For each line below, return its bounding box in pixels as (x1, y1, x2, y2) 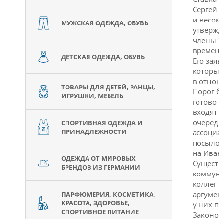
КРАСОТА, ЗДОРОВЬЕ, (61, 198, 130, 207)
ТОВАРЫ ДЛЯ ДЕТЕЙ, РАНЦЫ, (61, 83, 155, 91)
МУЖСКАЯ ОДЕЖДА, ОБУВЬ (61, 19, 148, 27)
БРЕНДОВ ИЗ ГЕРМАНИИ (61, 163, 140, 172)
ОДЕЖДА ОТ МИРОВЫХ (61, 154, 136, 163)
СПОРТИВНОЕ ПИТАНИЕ (61, 207, 139, 216)
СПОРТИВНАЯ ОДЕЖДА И (61, 118, 143, 127)
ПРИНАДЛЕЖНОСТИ (61, 127, 127, 136)
